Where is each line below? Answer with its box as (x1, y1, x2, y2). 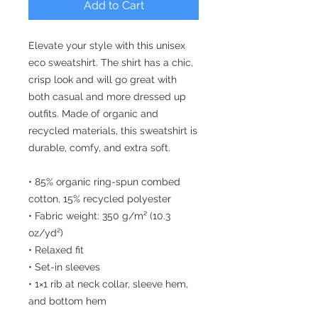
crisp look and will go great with (28, 73, 177, 85)
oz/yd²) (28, 226, 63, 238)
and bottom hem (28, 295, 106, 307)
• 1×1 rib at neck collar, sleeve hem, (28, 278, 188, 290)
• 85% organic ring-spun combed (28, 175, 180, 187)
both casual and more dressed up (28, 90, 186, 102)
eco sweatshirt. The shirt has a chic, (28, 56, 193, 68)
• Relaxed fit (28, 243, 84, 256)
